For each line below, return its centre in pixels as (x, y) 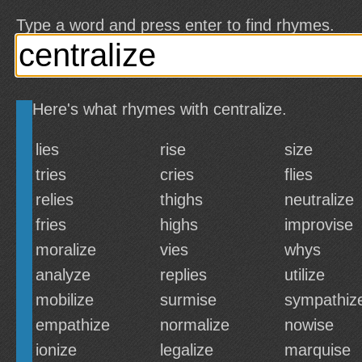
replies (183, 275)
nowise (309, 325)
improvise (319, 225)
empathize (73, 325)
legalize (187, 350)
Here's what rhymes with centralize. (160, 109)
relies (55, 200)
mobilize (65, 300)
